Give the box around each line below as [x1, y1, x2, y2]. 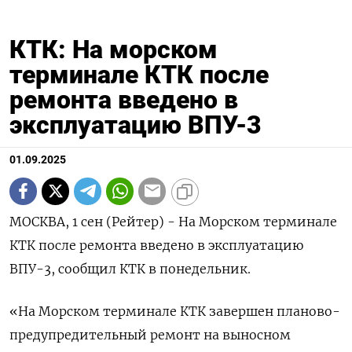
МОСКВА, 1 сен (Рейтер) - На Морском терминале [9, 213, 337, 229]
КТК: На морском [9, 34, 218, 64]
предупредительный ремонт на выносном [9, 326, 291, 343]
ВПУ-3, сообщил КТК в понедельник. [9, 260, 251, 277]
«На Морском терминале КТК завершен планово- [9, 302, 340, 319]
